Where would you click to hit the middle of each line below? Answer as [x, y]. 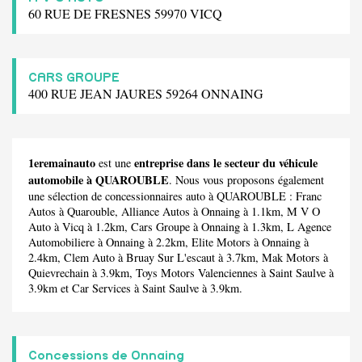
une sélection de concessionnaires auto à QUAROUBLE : [162, 196]
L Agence [309, 226]
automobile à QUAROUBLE [99, 179]
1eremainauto [62, 162]
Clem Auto [89, 257]
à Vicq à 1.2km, [91, 226]
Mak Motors [291, 257]
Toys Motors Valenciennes [197, 272]
